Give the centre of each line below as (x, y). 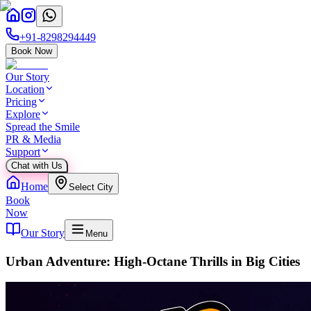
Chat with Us (37, 166)
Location (25, 89)
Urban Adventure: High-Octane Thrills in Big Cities (153, 261)
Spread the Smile (43, 127)
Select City (91, 187)
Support (23, 152)
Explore (23, 114)
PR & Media (33, 139)
